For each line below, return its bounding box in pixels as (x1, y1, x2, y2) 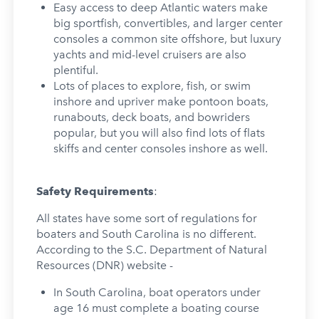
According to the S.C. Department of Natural (36, 242, 267, 256)
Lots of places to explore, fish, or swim (53, 78, 251, 93)
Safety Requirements (36, 184, 154, 198)
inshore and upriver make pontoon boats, (53, 94, 268, 108)
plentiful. (53, 63, 101, 77)
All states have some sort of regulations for (36, 211, 257, 225)
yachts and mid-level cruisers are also (53, 47, 246, 61)
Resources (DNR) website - (36, 258, 176, 272)
